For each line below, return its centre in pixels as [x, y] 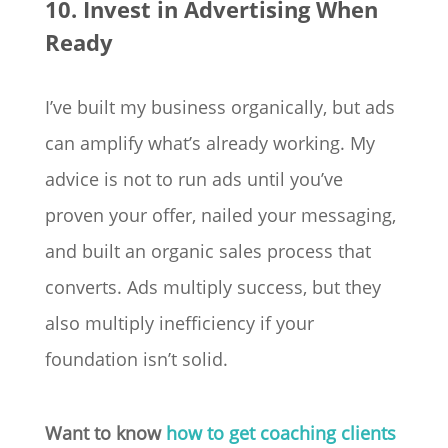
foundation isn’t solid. [136, 359]
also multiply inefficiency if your [179, 323]
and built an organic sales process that [207, 251]
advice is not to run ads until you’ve [193, 179]
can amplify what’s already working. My [209, 143]
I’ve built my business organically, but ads [219, 107]
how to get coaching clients [280, 433]
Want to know [105, 433]
